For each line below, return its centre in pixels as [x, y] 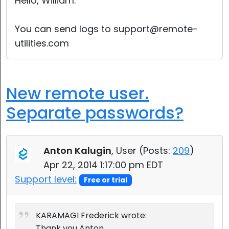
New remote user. [78, 93]
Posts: [157, 151]
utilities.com [42, 43]
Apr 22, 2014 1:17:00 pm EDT [103, 165]
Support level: [46, 179]
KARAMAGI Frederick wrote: [91, 215]
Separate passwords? [95, 113]
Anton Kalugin [77, 151]
